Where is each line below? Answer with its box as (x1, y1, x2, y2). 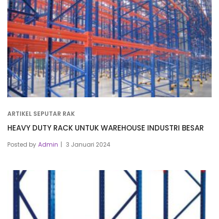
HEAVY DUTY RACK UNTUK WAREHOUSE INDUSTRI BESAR (7, 122, 204, 133)
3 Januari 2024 (66, 140, 110, 149)
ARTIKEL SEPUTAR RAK (7, 109, 75, 118)
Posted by (7, 140, 36, 149)
